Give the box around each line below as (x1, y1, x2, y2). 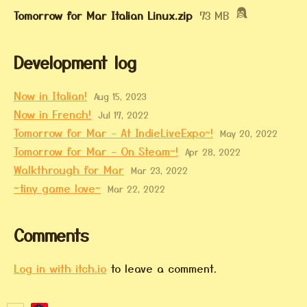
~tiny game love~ (14, 179, 101, 196)
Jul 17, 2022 (98, 108, 149, 122)
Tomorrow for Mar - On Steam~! (14, 142, 178, 159)
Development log (14, 49, 136, 74)
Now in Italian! (14, 86, 87, 103)
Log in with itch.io (14, 259, 106, 276)
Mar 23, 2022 (131, 164, 188, 177)
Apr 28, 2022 (185, 145, 241, 159)
